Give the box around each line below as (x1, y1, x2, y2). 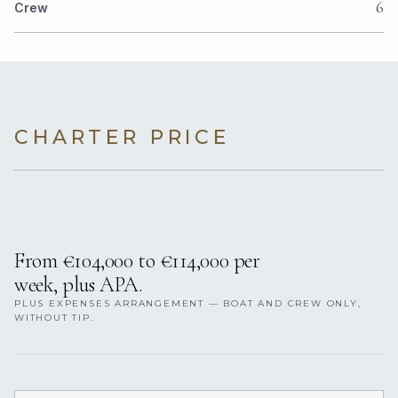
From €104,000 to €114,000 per (14, 248, 260, 275)
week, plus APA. (14, 272, 143, 298)
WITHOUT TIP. (14, 312, 94, 324)
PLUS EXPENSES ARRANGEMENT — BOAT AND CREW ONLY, (14, 298, 362, 310)
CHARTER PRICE (14, 125, 230, 150)
